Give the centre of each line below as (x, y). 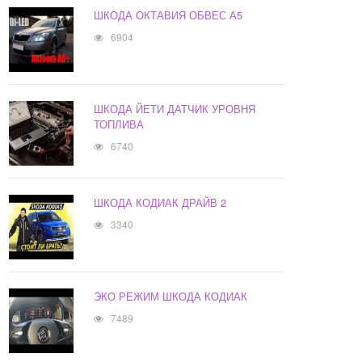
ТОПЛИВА (119, 124)
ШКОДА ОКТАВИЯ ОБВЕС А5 (168, 15)
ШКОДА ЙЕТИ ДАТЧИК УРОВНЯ (175, 109)
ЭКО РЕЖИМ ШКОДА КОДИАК (171, 297)
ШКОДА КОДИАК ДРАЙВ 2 (160, 203)
